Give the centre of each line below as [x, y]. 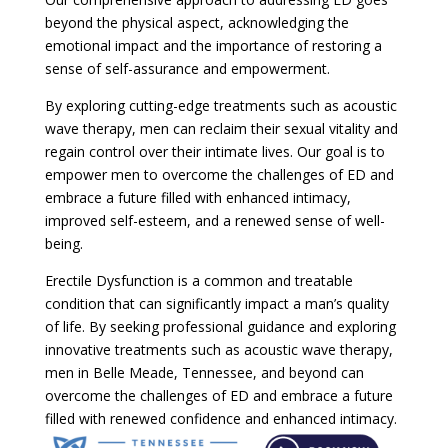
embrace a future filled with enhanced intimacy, [197, 197]
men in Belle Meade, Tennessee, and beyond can [204, 372]
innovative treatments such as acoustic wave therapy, [218, 349]
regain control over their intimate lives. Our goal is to [214, 151]
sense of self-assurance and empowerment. [187, 68]
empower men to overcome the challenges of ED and [219, 174]
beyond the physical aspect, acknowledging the [196, 22]
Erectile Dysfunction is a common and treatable [198, 280]
